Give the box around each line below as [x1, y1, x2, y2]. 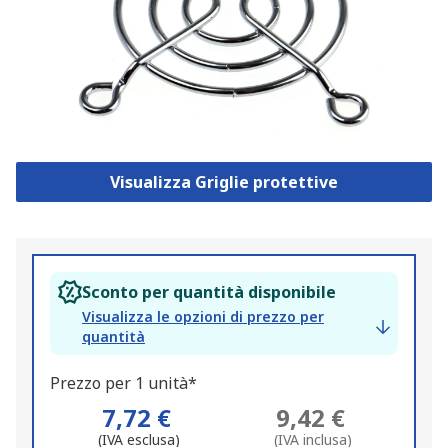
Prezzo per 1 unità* [50, 372, 197, 395]
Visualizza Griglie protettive [109, 171, 338, 194]
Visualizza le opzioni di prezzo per [82, 307, 324, 327]
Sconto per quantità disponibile [82, 281, 336, 304]
